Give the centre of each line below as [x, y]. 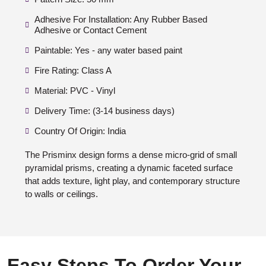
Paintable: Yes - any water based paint [108, 50]
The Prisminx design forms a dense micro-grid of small [131, 155]
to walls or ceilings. [61, 194]
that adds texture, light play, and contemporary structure [132, 181]
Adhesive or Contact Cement [91, 30]
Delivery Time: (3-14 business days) [104, 111]
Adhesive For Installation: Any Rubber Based [121, 20]
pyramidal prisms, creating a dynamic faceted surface [129, 168]
